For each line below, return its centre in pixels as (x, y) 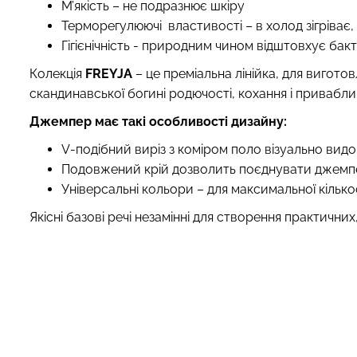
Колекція (57, 73)
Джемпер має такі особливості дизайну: (158, 121)
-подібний (102, 149)
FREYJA (109, 73)
